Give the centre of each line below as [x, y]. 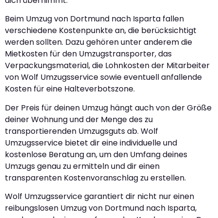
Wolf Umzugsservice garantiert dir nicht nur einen [100, 197]
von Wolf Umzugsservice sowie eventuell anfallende [103, 77]
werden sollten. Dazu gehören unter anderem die [99, 42]
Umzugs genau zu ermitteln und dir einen [82, 166]
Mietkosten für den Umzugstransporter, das [88, 54]
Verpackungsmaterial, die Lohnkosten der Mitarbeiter [107, 66]
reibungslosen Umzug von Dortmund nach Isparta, [101, 208]
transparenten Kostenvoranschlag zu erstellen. [95, 178]
